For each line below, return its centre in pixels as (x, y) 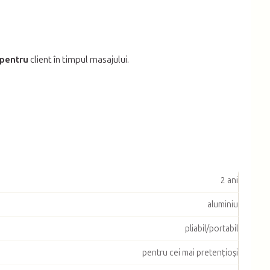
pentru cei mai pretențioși (190, 253)
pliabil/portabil (212, 228)
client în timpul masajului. (79, 59)
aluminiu (223, 204)
